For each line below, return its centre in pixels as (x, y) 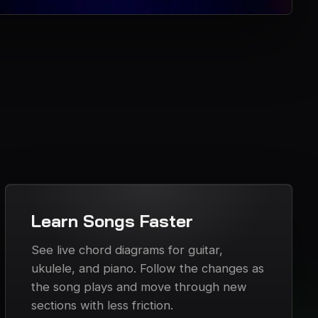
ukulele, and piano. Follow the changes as (147, 269)
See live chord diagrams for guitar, (127, 250)
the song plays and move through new (139, 287)
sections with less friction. (102, 306)
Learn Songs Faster (112, 221)
